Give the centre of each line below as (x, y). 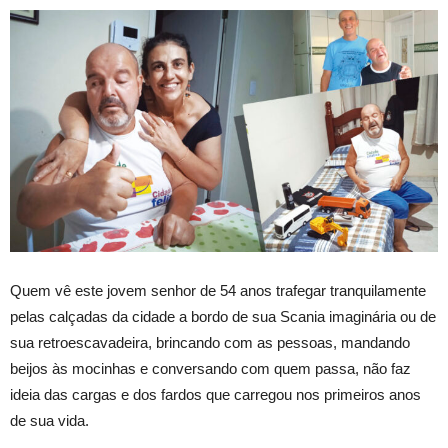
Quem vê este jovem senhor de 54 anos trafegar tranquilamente (218, 291)
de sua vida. (49, 421)
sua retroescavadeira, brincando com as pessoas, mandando (210, 343)
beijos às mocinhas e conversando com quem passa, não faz (210, 369)
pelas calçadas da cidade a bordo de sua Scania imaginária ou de (223, 317)
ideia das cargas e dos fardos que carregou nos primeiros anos (215, 395)
